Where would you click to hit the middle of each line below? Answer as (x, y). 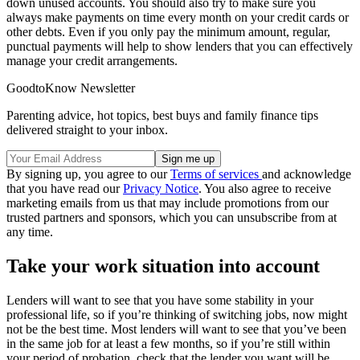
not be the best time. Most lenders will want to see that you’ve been (176, 329)
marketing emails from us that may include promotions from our (168, 203)
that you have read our (65, 189)
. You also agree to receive (265, 189)
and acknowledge (307, 174)
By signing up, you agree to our (88, 174)
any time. (30, 232)
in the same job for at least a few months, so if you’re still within (168, 344)
